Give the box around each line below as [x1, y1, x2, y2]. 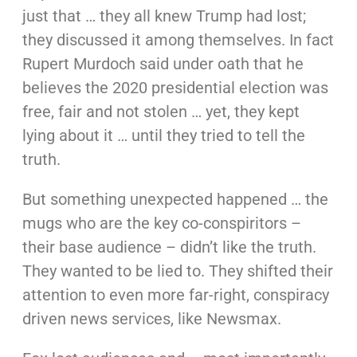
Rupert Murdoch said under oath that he [22, 54, 304, 73]
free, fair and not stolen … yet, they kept [22, 102, 300, 121]
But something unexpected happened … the [22, 190, 328, 209]
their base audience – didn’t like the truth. [22, 237, 316, 257]
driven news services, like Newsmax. [22, 309, 285, 328]
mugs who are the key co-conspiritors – [22, 214, 301, 233]
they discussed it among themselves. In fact [22, 30, 334, 49]
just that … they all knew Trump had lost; [22, 6, 306, 25]
